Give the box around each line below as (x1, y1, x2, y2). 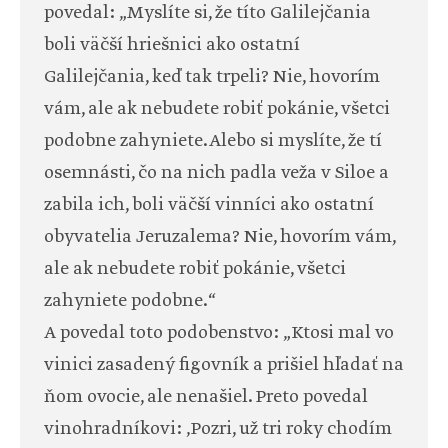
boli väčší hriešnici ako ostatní (44, 33, 300, 58)
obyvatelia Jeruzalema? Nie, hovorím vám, (44, 225, 395, 250)
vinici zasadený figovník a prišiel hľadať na (44, 353, 404, 378)
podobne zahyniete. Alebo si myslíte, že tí (44, 129, 382, 154)
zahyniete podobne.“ (44, 289, 216, 314)
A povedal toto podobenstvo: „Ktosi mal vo (44, 321, 394, 346)
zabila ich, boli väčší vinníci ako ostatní (44, 193, 374, 218)
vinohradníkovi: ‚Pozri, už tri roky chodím (44, 417, 392, 442)
